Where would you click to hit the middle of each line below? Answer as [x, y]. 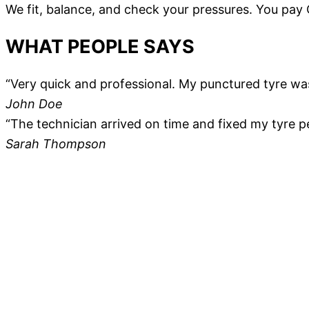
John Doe [34, 104]
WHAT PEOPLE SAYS [100, 47]
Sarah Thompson [56, 144]
